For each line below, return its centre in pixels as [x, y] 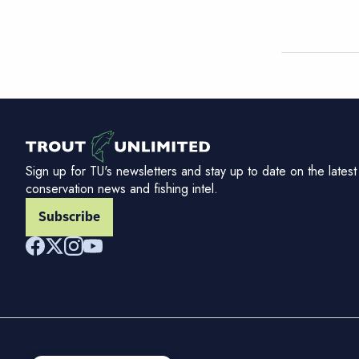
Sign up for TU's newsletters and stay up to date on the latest [191, 171]
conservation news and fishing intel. [122, 189]
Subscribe [69, 218]
